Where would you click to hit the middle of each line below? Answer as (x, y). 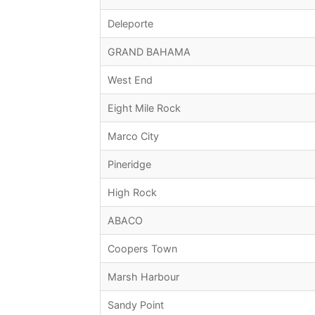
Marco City (133, 136)
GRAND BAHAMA (149, 52)
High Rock (132, 193)
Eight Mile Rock (144, 108)
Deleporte (130, 24)
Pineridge (129, 165)
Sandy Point (136, 305)
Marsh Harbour (143, 277)
